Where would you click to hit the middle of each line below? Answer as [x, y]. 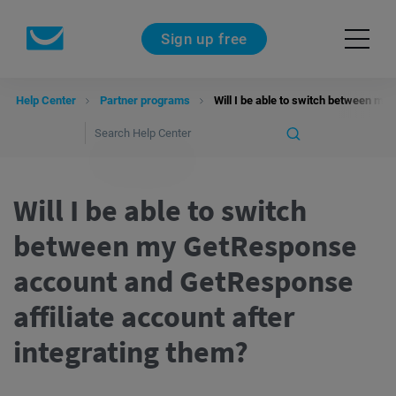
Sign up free [204, 38]
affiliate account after [154, 316]
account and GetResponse [183, 281]
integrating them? [131, 352]
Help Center [46, 100]
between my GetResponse [185, 246]
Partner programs [145, 100]
